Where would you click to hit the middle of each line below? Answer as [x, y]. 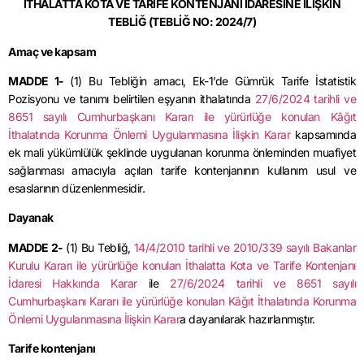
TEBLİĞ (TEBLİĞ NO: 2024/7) [182, 22]
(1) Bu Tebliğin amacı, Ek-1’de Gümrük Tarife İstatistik [213, 81]
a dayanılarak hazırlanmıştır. [247, 318]
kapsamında [323, 135]
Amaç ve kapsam [52, 51]
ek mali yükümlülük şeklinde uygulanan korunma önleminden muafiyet [182, 153]
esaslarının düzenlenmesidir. [76, 188]
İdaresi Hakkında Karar [73, 283]
